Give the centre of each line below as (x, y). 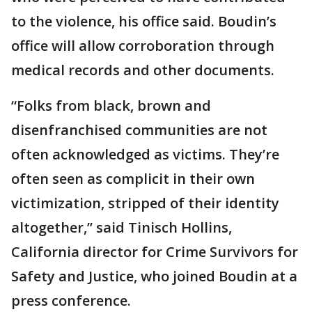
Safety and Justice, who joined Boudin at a (154, 276)
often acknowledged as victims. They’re (145, 155)
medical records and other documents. (143, 70)
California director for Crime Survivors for (155, 252)
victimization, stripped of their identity (145, 203)
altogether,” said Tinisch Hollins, (122, 228)
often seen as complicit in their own (133, 179)
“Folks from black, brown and (111, 106)
